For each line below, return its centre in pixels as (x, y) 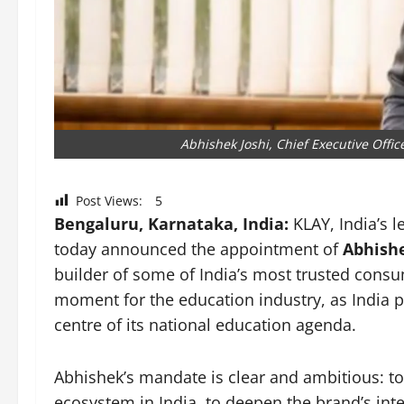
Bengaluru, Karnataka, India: (174, 223)
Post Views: (109, 200)
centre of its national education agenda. (205, 324)
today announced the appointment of (196, 248)
